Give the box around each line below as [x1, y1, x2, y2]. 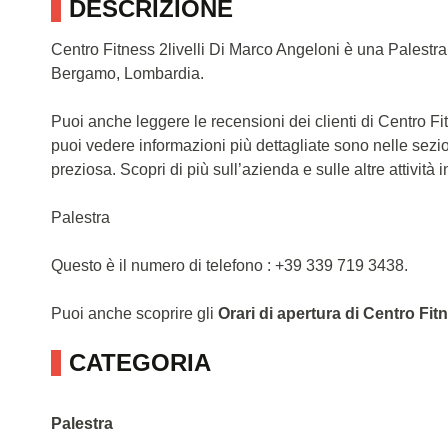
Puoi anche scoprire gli [51, 305, 218, 322]
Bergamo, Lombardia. [51, 65, 204, 82]
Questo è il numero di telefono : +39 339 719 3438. [51, 257, 408, 274]
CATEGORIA [69, 349, 211, 376]
